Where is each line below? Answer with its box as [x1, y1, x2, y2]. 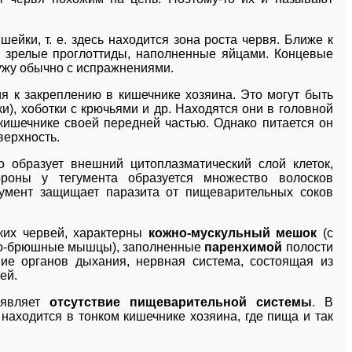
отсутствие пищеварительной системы [49, 295, 312, 309]
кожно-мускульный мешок [148, 225, 317, 240]
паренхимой [204, 240, 283, 254]
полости [282, 240, 333, 254]
